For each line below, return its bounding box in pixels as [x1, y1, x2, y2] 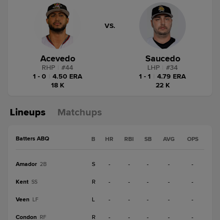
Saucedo [145, 53, 180, 64]
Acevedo [40, 53, 75, 64]
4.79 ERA [157, 72, 186, 81]
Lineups [10, 107, 46, 118]
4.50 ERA [52, 72, 82, 81]
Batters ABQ [16, 135, 49, 142]
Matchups [57, 107, 102, 118]
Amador [16, 161, 37, 168]
